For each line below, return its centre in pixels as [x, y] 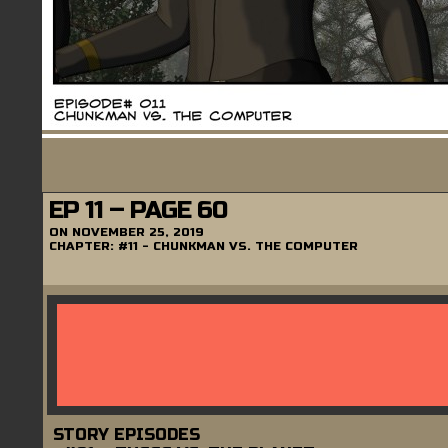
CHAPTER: [83, 245]
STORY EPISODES [126, 434]
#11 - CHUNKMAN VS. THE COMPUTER [238, 245]
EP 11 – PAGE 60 [138, 210]
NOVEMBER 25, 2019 [138, 231]
